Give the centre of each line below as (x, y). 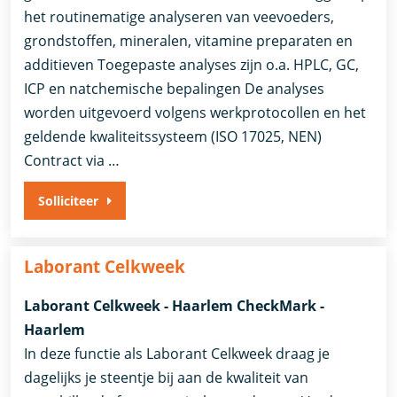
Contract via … (72, 160)
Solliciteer (69, 200)
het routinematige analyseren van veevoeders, (179, 16)
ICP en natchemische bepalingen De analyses (175, 88)
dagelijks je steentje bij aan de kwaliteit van (167, 377)
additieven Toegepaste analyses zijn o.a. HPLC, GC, (192, 64)
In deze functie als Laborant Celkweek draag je (177, 353)
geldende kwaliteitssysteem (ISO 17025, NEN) (173, 136)
